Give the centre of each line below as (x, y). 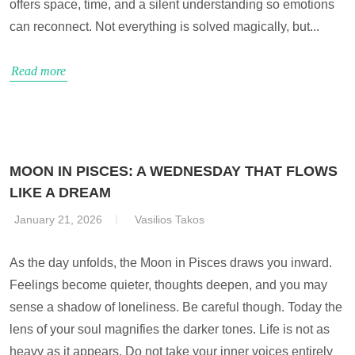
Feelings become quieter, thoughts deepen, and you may (168, 285)
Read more (38, 71)
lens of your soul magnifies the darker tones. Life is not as (170, 329)
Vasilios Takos (170, 219)
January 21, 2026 (58, 219)
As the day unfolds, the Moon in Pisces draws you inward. (171, 263)
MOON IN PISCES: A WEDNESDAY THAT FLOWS (174, 171)
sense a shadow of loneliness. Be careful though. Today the (176, 307)
